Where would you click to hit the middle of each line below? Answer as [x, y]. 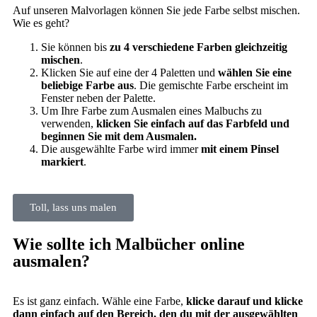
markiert [62, 162]
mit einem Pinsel [240, 149]
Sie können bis [75, 47]
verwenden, [69, 124]
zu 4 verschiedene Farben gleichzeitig [198, 47]
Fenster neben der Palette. [98, 98]
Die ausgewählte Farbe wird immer [121, 149]
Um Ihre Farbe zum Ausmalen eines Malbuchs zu [151, 111]
